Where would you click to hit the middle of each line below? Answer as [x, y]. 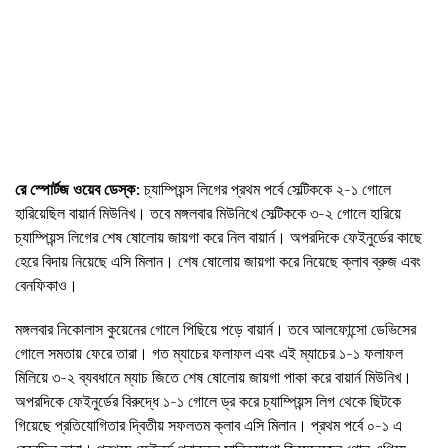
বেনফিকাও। [46, 284]
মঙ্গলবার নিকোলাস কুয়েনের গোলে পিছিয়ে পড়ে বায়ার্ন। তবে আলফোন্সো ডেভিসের [215, 328]
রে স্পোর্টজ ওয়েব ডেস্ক [75, 188]
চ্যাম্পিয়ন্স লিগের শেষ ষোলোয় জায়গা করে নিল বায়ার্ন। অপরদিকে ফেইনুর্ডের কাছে [218, 236]
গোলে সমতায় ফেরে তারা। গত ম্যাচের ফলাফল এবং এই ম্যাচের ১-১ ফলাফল [209, 352]
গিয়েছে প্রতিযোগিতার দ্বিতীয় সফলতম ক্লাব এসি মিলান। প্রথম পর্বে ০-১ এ [208, 424]
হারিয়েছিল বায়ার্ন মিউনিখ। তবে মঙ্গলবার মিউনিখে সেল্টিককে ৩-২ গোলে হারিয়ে [208, 212]
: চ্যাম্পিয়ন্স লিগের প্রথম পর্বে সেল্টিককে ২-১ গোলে [263, 188]
